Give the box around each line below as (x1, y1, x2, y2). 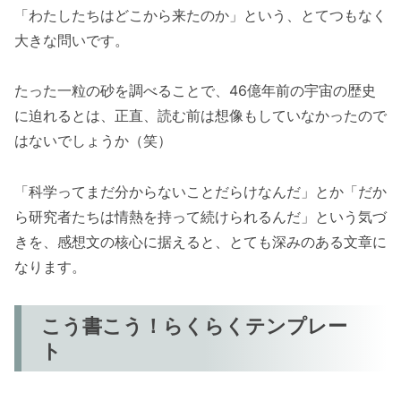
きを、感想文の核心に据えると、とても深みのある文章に (14, 233, 387, 252)
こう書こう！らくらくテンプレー (41, 313, 348, 338)
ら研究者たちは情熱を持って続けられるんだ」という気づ (14, 208, 387, 226)
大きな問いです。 (14, 30, 129, 49)
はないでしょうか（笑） (14, 132, 172, 150)
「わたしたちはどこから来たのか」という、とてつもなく (14, 5, 387, 24)
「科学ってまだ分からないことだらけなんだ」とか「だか (14, 183, 387, 201)
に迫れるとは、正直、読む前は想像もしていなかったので (14, 107, 387, 125)
